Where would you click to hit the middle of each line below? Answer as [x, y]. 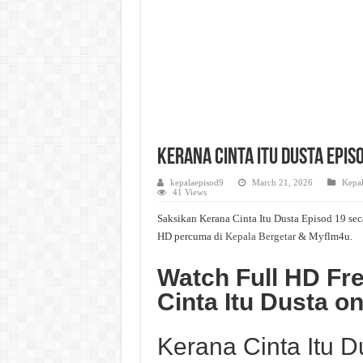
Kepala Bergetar [260, 236]
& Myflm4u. [324, 236]
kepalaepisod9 [196, 182]
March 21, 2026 [282, 182]
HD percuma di [191, 236]
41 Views [189, 192]
